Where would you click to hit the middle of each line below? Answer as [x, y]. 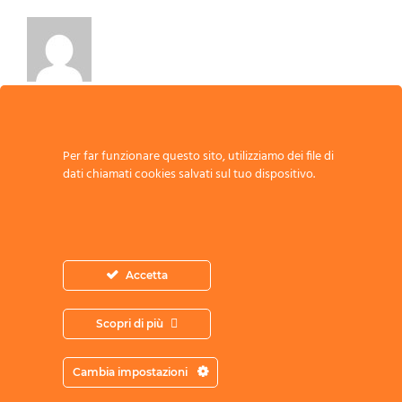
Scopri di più [130, 323]
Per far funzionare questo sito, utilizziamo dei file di [198, 156]
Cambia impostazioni [131, 371]
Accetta [147, 275]
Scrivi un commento [108, 135]
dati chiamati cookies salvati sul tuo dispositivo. [189, 174]
